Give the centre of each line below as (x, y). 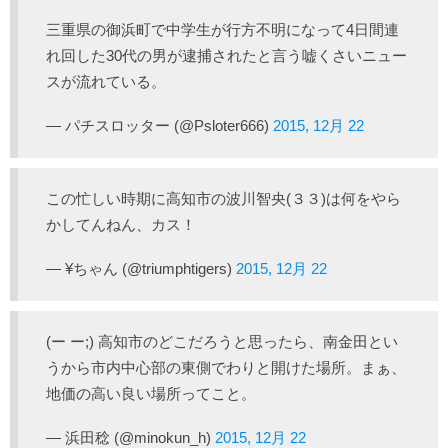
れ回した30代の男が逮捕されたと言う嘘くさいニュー (226, 55)
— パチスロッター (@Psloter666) (159, 125)
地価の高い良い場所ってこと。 (151, 393)
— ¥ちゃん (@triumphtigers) (141, 268)
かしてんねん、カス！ (121, 224)
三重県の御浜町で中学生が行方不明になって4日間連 (222, 29)
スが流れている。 (106, 81)
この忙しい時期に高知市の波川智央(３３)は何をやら (223, 198)
